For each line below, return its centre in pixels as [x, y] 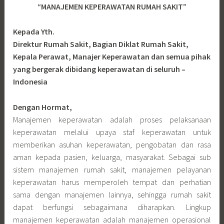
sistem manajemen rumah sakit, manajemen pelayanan [112, 169]
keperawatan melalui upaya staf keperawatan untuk [112, 132]
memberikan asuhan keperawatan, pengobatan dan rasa [112, 144]
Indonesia [30, 82]
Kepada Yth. [34, 32]
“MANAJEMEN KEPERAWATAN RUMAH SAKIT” [112, 6]
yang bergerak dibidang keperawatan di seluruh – [99, 69]
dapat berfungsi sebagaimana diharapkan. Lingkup [112, 207]
